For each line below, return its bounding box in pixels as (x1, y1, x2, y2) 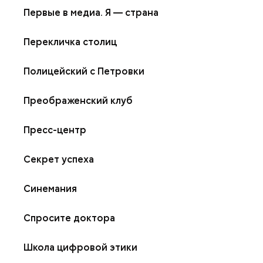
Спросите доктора (23, 212, 115, 224)
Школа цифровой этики (23, 241, 137, 254)
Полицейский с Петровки (23, 65, 144, 77)
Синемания (23, 183, 77, 195)
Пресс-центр (23, 124, 86, 136)
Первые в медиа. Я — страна (23, 6, 159, 19)
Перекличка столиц (23, 36, 117, 48)
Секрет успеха (23, 153, 94, 166)
